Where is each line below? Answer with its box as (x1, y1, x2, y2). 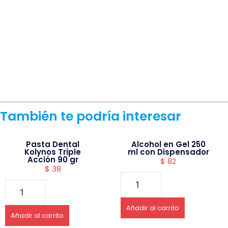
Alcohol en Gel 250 (131, 139, 206, 150)
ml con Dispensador (127, 147, 209, 158)
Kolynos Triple (24, 147, 81, 158)
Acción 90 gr (27, 154, 78, 165)
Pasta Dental (26, 139, 80, 150)
